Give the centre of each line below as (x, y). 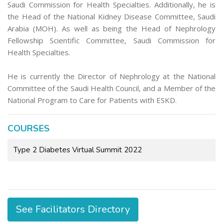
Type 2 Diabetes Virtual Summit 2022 (78, 150)
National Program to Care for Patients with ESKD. (92, 100)
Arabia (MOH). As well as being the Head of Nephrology (111, 29)
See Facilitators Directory (73, 210)
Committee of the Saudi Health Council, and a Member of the (111, 88)
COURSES (29, 129)
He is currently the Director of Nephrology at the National (111, 76)
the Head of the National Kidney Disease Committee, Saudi (111, 17)
